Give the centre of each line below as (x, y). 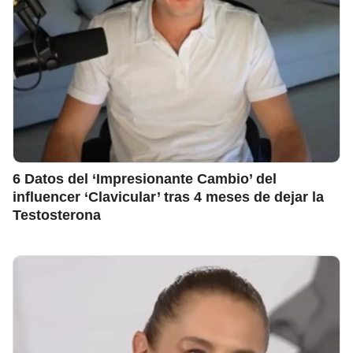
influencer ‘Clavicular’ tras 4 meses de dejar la (168, 196)
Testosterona (57, 214)
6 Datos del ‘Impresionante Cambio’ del (145, 178)
